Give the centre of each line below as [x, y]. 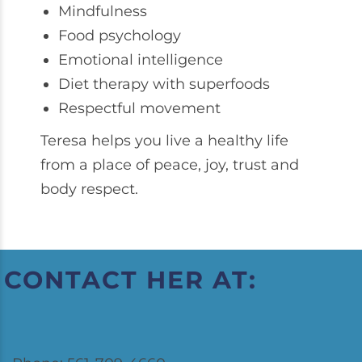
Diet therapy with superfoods [164, 84]
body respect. [89, 189]
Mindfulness [102, 11]
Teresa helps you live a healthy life [164, 141]
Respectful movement [139, 108]
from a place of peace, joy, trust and [170, 165]
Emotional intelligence [140, 60]
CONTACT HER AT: [130, 280]
